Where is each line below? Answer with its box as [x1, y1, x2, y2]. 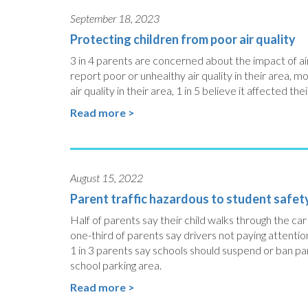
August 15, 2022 [70, 171, 143, 184]
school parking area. [70, 258, 162, 272]
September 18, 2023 [70, 12, 159, 25]
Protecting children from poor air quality [70, 32, 296, 47]
